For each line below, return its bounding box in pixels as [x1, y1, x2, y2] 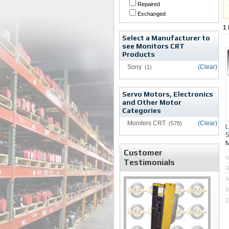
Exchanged [138, 11, 166, 17]
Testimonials [124, 157, 175, 167]
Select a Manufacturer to [122, 34, 210, 42]
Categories [122, 106, 161, 114]
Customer [124, 148, 163, 157]
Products [122, 50, 155, 58]
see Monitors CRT [122, 42, 185, 50]
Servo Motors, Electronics [122, 90, 213, 98]
